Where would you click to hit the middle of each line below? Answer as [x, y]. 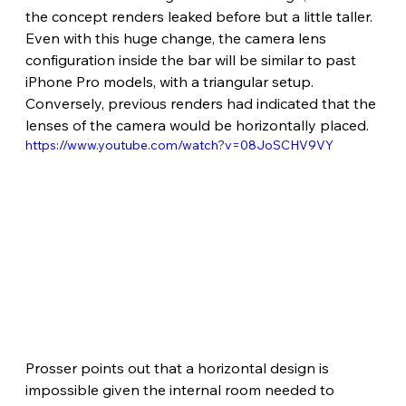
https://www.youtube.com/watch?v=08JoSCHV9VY [179, 145]
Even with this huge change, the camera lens [177, 38]
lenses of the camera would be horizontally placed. [197, 125]
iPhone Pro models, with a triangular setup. [171, 81]
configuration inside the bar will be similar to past [192, 59]
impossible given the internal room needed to [181, 390]
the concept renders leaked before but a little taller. [200, 16]
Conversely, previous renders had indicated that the [202, 103]
